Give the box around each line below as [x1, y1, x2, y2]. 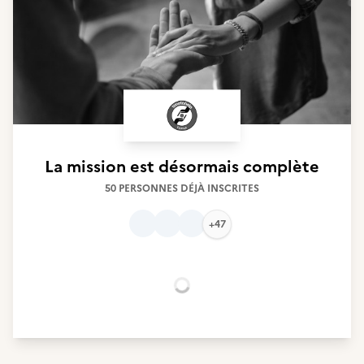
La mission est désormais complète [45, 154, 319, 179]
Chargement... [180, 284, 269, 304]
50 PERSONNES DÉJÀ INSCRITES [105, 181, 259, 196]
